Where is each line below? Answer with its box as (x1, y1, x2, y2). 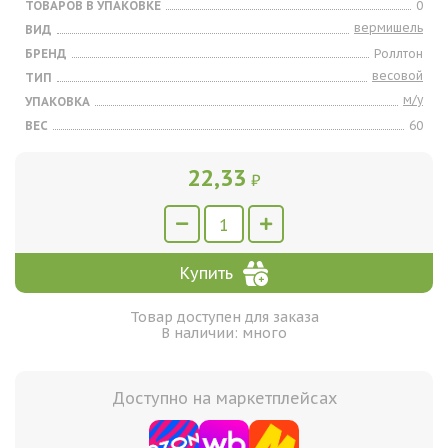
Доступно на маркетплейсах (111, 388, 337, 408)
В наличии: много (161, 324, 287, 342)
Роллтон (374, 46, 423, 61)
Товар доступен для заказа (129, 308, 319, 326)
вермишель (354, 20, 423, 35)
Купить (180, 263, 233, 283)
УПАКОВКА (25, 94, 90, 109)
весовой (372, 68, 423, 83)
